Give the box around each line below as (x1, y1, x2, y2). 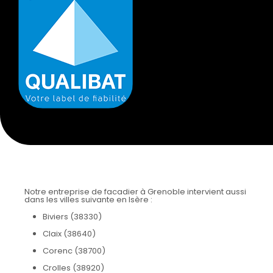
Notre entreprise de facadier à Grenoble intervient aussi (24, 186, 246, 198)
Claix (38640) (43, 228, 96, 240)
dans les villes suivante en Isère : (24, 194, 152, 206)
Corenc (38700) (43, 245, 105, 257)
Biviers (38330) (43, 211, 102, 223)
